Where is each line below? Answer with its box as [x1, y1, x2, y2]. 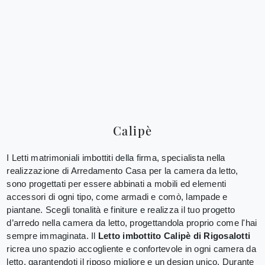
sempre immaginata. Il [7, 230, 98, 241]
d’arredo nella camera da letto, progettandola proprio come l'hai [7, 217, 257, 228]
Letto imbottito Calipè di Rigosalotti [98, 230, 250, 241]
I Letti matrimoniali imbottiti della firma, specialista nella [7, 152, 225, 163]
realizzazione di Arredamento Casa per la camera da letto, [7, 165, 238, 176]
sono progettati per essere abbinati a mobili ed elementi [7, 178, 227, 189]
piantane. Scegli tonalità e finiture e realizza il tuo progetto [7, 204, 235, 215]
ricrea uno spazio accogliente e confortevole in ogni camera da [7, 243, 256, 254]
